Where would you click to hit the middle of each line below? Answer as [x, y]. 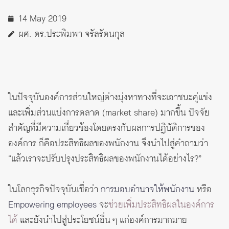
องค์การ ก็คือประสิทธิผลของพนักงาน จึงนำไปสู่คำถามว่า [108, 144]
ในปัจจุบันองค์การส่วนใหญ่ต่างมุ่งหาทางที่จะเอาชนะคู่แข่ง [110, 98]
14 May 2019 [42, 19]
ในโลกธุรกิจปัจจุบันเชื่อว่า [54, 190]
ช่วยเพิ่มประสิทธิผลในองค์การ [161, 205]
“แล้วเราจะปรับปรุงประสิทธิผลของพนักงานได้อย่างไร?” [105, 159]
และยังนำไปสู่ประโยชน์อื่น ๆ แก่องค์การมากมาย [102, 221]
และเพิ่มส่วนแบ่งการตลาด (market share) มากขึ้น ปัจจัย [109, 113]
